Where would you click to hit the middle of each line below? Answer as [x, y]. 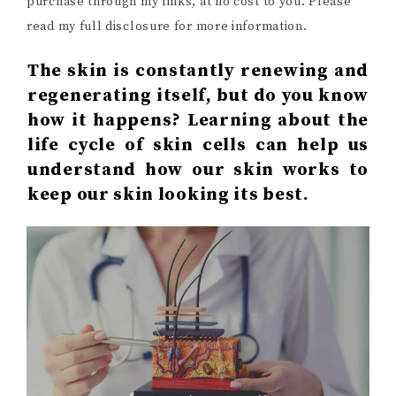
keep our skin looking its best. [168, 195]
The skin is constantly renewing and [198, 71]
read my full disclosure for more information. [167, 27]
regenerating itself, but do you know [198, 96]
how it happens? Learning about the [198, 121]
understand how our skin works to [198, 170]
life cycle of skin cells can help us [198, 145]
